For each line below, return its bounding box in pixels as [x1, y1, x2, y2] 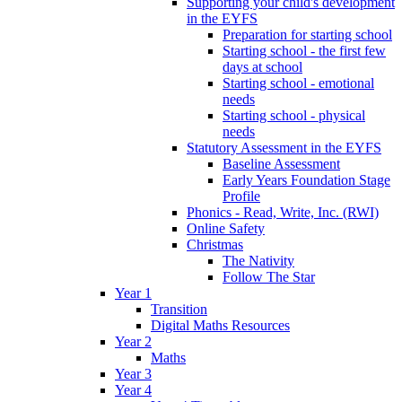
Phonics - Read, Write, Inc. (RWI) [187, 204, 379, 220]
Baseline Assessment [223, 155, 340, 171]
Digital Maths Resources [151, 317, 290, 333]
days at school [223, 58, 302, 74]
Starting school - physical [223, 107, 365, 123]
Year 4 [115, 381, 152, 398]
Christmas [187, 236, 243, 252]
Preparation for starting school [223, 26, 392, 42]
